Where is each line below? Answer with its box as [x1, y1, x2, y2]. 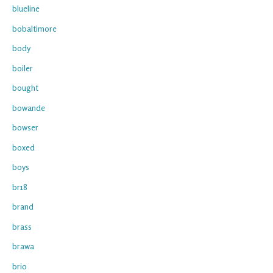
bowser [12, 122, 38, 133]
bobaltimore [12, 23, 57, 34]
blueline [12, 3, 40, 14]
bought [12, 82, 38, 93]
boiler [12, 62, 33, 73]
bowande [12, 102, 45, 113]
